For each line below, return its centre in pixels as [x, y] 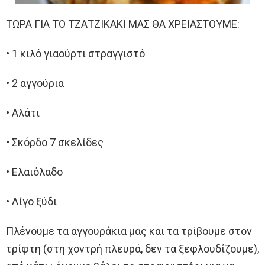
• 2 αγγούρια [35, 83]
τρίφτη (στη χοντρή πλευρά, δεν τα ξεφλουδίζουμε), [132, 249]
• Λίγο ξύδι [31, 202]
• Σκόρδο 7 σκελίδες [55, 143]
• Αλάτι [23, 113]
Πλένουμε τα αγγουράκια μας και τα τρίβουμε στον [129, 231]
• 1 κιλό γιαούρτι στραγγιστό [75, 54]
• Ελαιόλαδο [34, 172]
